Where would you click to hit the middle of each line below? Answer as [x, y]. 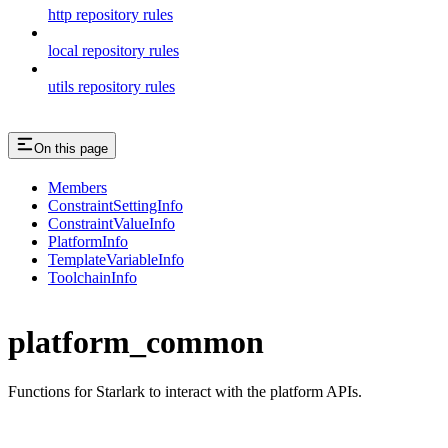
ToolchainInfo [92, 277]
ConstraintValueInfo [111, 223]
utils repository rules [111, 86]
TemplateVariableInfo [116, 259]
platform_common [136, 342]
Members [77, 187]
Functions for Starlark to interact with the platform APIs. [185, 391]
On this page [71, 148]
